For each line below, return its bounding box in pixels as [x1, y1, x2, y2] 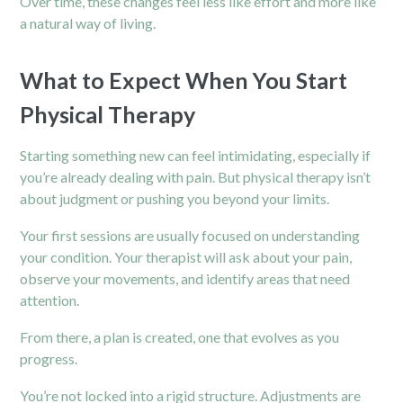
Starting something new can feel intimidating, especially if [20, 146, 372, 164]
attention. [20, 291, 80, 309]
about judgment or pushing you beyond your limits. [20, 189, 330, 207]
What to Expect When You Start [20, 66, 348, 94]
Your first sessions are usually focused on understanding [20, 226, 361, 244]
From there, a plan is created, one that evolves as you [20, 327, 340, 345]
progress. [20, 349, 78, 367]
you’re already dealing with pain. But [20, 167, 244, 185]
